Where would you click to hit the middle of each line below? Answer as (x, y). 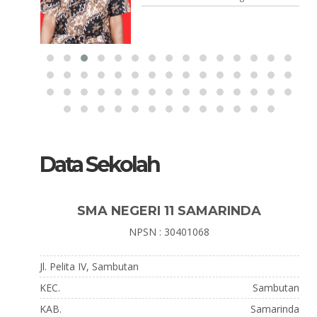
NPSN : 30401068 (169, 231)
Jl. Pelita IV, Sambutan (89, 266)
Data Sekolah (99, 164)
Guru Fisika (275, 9)
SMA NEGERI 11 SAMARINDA (169, 211)
